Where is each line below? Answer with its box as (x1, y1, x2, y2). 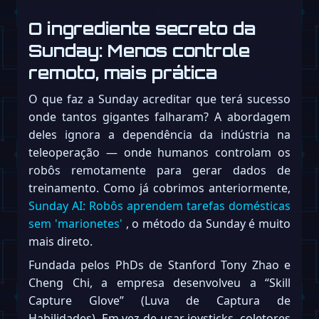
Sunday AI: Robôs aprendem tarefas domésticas (28, 198, 291, 214)
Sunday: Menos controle (28, 39, 250, 61)
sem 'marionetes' (28, 216, 122, 232)
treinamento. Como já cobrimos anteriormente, (28, 180, 291, 197)
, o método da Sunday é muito (122, 216, 291, 232)
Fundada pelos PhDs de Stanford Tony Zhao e (28, 257, 291, 273)
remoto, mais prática (28, 61, 217, 83)
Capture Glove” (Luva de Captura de (28, 293, 291, 309)
